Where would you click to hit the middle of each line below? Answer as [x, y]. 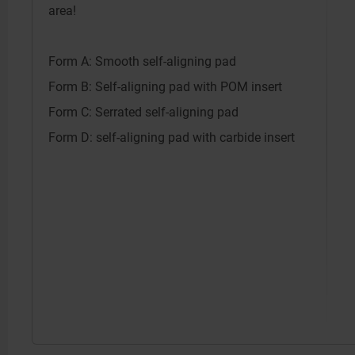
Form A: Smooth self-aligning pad [142, 61]
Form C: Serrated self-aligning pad [143, 112]
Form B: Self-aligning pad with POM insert [165, 87]
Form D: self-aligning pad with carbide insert [172, 137]
